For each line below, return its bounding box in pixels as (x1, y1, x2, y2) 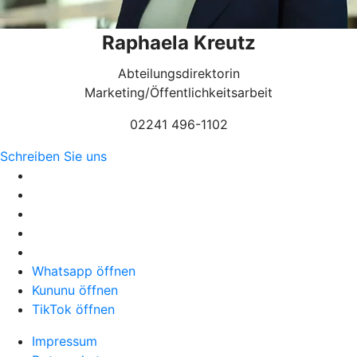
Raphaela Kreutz (101, 31, 256, 54)
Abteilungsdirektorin (117, 65, 240, 81)
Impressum (32, 333, 97, 349)
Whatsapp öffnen (32, 263, 135, 279)
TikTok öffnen (32, 301, 115, 317)
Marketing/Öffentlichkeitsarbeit (84, 84, 273, 100)
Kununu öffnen (32, 282, 118, 298)
